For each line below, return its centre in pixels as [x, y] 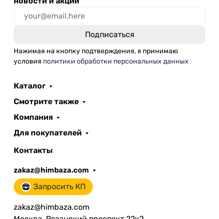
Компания [33, 117]
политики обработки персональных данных [116, 61]
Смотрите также [46, 101]
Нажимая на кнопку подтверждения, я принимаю [96, 51]
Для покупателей [48, 133]
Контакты [33, 150]
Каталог [30, 86]
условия [28, 61]
